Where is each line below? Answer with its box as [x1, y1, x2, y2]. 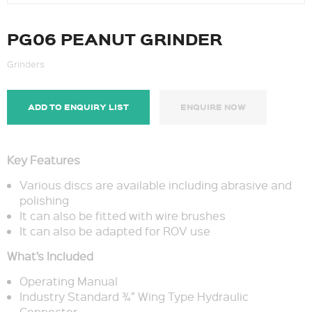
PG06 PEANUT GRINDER [7, 26, 222, 50]
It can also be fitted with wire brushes [19, 208, 226, 223]
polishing [19, 192, 69, 208]
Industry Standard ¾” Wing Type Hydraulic [19, 288, 249, 304]
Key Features [7, 152, 80, 167]
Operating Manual [19, 273, 118, 288]
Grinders [7, 57, 45, 70]
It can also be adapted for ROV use [19, 223, 210, 238]
